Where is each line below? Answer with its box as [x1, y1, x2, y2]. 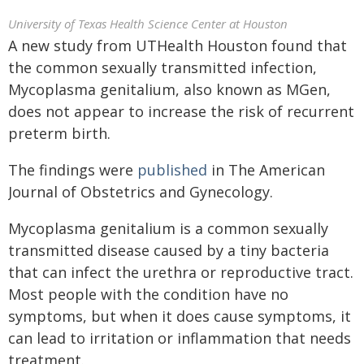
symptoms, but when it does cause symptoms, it [8, 306, 351, 326]
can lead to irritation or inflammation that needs [8, 328, 351, 348]
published [137, 160, 207, 180]
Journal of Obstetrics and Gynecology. [8, 182, 273, 201]
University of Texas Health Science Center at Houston [8, 15, 288, 32]
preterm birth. [8, 123, 110, 143]
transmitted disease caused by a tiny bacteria [8, 240, 329, 260]
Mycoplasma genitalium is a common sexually [8, 219, 328, 238]
